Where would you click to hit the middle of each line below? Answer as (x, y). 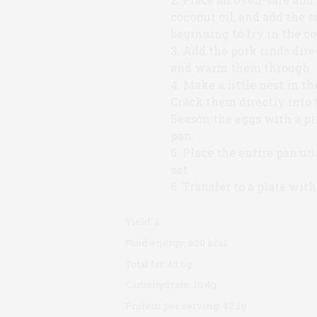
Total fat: (146, 264)
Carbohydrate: (159, 285)
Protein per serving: (174, 305)
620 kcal (208, 242)
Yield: (140, 222)
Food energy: (157, 242)
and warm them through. (242, 67)
